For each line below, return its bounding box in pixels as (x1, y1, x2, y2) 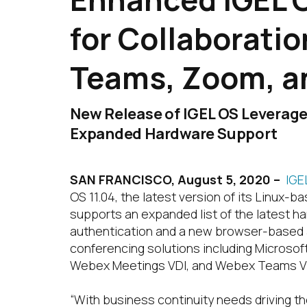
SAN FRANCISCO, (70, 171, 175, 188)
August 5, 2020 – (177, 171, 280, 188)
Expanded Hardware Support (70, 123, 278, 144)
